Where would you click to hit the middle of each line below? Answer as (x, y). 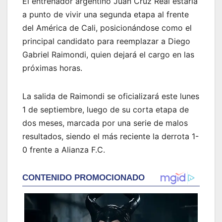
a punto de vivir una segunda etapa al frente (106, 14)
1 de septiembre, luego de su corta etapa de (106, 109)
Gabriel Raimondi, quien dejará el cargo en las (108, 54)
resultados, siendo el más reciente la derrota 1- (111, 136)
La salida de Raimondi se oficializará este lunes (111, 96)
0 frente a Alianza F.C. (64, 149)
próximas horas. (52, 68)
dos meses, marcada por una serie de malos (105, 123)
